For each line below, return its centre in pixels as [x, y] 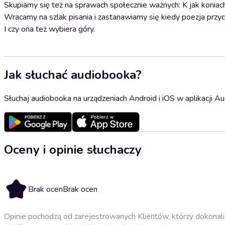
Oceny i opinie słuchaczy [73, 149]
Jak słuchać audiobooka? [73, 75]
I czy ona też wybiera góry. [49, 29]
